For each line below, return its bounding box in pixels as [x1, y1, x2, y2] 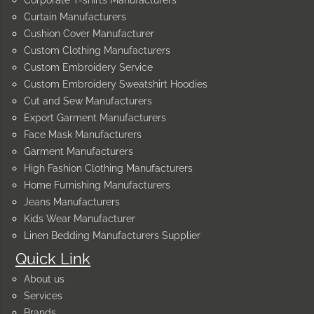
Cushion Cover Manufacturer [24, 28, 154, 39]
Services [24, 290, 62, 301]
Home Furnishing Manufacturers [24, 179, 170, 191]
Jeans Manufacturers [24, 196, 120, 207]
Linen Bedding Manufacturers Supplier [24, 230, 200, 241]
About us [24, 273, 64, 285]
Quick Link [15, 250, 90, 268]
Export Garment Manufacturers [24, 112, 166, 123]
